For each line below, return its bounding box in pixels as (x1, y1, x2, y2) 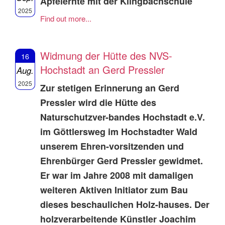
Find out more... (40, 13, 91, 24)
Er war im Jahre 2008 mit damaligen (40, 169, 193, 182)
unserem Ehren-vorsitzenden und (40, 140, 184, 153)
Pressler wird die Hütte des (40, 96, 156, 109)
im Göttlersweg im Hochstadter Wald (40, 125, 197, 139)
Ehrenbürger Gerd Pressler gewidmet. (40, 154, 203, 168)
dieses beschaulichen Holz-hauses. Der (40, 198, 209, 211)
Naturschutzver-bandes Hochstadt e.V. (40, 110, 205, 124)
